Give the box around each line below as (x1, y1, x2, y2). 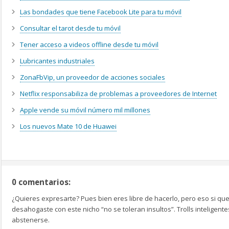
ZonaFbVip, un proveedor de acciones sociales (20, 73, 165, 82)
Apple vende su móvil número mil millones (20, 105, 150, 115)
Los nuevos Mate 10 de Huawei (20, 122, 117, 131)
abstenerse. (12, 215, 50, 225)
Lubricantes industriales (20, 56, 95, 66)
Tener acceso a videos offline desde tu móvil (20, 40, 158, 50)
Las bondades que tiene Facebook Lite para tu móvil (20, 7, 181, 17)
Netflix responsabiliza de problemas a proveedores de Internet (20, 89, 217, 99)
